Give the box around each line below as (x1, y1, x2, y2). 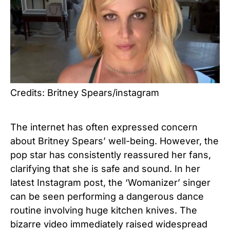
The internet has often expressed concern (10, 122, 198, 133)
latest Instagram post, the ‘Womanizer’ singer (10, 177, 210, 188)
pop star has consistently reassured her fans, (10, 149, 211, 161)
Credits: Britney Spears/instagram (10, 87, 159, 99)
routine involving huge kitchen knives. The (10, 205, 197, 216)
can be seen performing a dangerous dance (10, 191, 204, 202)
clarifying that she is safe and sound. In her (10, 163, 200, 175)
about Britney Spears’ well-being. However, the (10, 136, 219, 147)
